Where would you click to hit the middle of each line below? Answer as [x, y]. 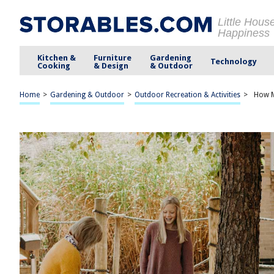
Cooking [54, 65]
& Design [111, 65]
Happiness [244, 33]
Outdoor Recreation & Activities [187, 95]
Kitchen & [57, 57]
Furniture [113, 57]
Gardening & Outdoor [87, 95]
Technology [233, 61]
